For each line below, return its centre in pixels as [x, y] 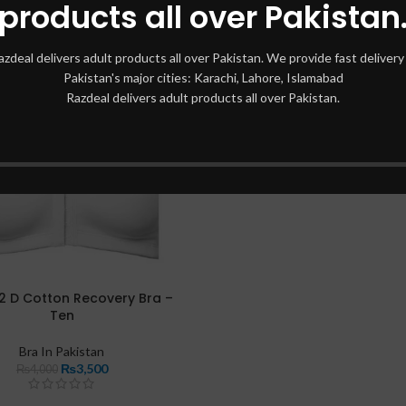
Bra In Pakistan [62, 351]
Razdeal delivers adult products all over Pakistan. [203, 97]
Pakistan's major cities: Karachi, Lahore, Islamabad [203, 77]
